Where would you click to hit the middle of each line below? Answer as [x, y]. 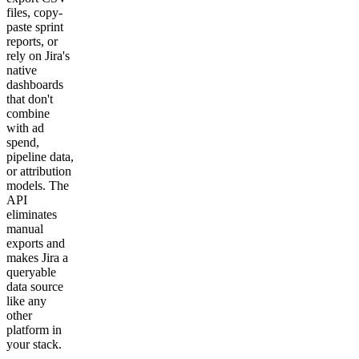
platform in [34, 329]
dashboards [35, 84]
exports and [36, 243]
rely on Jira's [38, 55]
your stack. [34, 344]
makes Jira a [37, 257]
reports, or [32, 41]
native [22, 70]
